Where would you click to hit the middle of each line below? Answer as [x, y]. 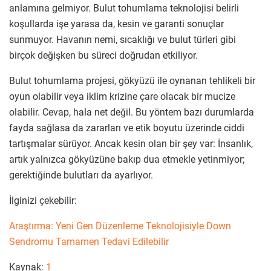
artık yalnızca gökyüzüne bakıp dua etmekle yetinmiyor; [127, 159]
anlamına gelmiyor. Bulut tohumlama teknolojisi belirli [124, 8]
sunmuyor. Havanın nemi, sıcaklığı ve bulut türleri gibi [122, 39]
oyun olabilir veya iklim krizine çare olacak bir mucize [122, 96]
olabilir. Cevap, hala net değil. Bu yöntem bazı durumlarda [132, 112]
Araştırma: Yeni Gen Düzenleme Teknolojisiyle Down [120, 226]
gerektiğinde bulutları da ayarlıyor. [81, 175]
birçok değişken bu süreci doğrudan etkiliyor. [103, 55]
